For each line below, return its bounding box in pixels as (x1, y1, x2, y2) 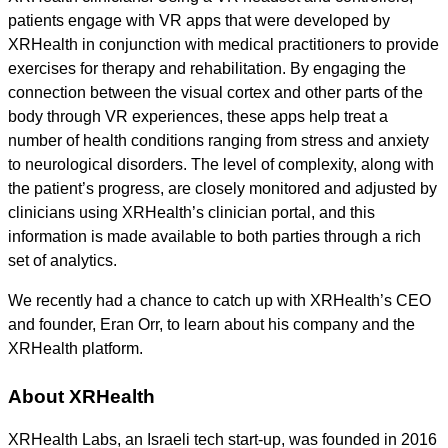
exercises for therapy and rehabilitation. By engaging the (8, 60, 406, 77)
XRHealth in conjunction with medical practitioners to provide (8, 36, 439, 53)
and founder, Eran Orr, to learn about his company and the (8, 316, 415, 333)
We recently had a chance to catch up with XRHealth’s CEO (8, 292, 431, 309)
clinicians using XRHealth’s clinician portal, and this (8, 204, 375, 221)
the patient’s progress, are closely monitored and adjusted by (8, 180, 437, 197)
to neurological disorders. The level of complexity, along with (8, 156, 434, 173)
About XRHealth (8, 386, 155, 407)
